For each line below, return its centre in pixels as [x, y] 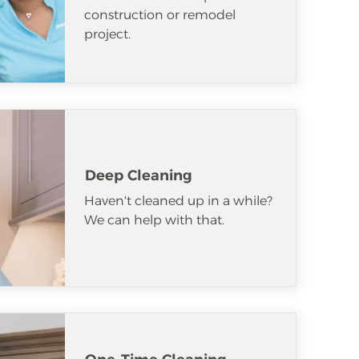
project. [107, 34]
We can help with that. [154, 220]
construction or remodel [160, 15]
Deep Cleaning [139, 175]
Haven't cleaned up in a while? [178, 200]
